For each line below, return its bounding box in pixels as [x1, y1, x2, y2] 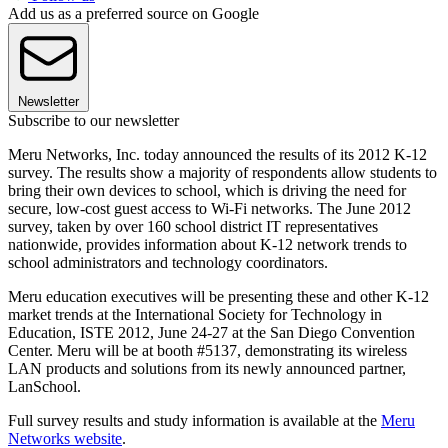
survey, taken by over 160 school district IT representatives [8, 217, 378, 235]
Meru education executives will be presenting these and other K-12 [8, 287, 429, 305]
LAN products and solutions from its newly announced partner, [8, 359, 406, 377]
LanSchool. [8, 377, 81, 395]
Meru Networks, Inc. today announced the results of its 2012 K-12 [8, 145, 427, 163]
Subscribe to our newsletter [8, 111, 179, 129]
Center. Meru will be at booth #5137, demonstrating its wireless [8, 341, 407, 359]
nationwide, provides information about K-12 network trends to [8, 235, 407, 253]
